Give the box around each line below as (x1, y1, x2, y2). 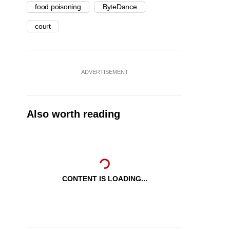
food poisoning (35, 3, 81, 11)
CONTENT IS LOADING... (62, 175, 147, 183)
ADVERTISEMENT (81, 69, 128, 75)
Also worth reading (27, 108, 120, 120)
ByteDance (102, 3, 137, 11)
